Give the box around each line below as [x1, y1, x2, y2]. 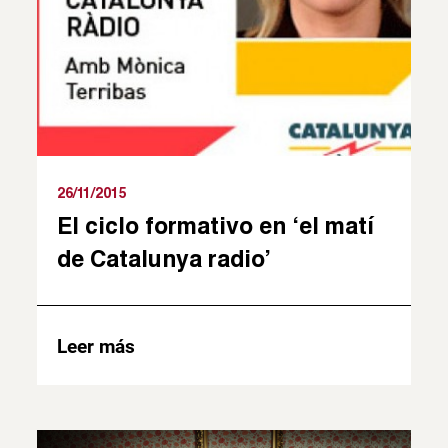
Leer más [57, 334, 136, 358]
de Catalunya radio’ [57, 243, 272, 272]
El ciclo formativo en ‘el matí [57, 210, 375, 239]
